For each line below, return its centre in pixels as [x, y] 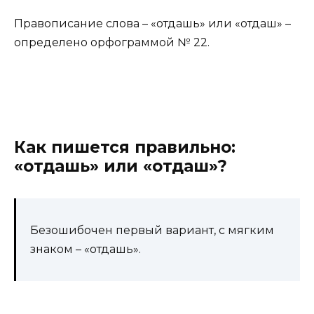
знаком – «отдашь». [86, 249]
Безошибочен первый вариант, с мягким [152, 230]
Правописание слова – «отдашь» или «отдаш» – [152, 23]
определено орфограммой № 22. [112, 42]
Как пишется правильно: [125, 147]
